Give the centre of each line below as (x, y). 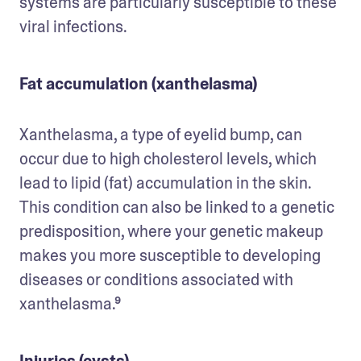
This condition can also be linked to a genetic (177, 207)
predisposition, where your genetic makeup (171, 231)
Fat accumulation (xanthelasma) (138, 83)
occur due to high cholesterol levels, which (168, 158)
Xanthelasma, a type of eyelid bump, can (161, 134)
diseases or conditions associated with (156, 279)
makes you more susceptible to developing (170, 255)
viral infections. (73, 26)
